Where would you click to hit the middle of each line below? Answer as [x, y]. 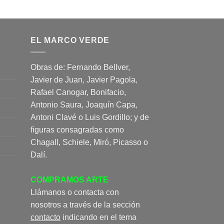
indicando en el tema [98, 217]
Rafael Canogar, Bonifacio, [78, 92]
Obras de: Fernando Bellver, [80, 67]
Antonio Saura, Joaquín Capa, [84, 105]
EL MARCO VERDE [70, 40]
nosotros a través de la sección [85, 205]
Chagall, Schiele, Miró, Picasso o [89, 142]
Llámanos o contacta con [75, 192]
